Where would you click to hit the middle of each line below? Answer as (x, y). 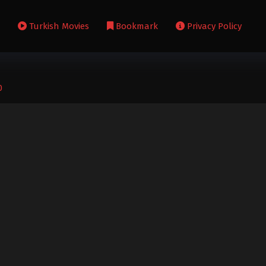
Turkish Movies (58, 26)
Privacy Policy (213, 26)
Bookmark (136, 26)
